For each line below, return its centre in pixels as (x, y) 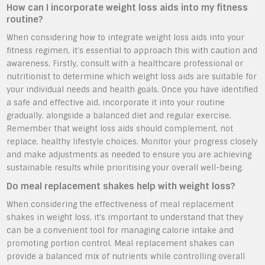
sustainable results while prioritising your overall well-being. (125, 168)
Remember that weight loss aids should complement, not (120, 129)
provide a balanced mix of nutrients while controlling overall (126, 256)
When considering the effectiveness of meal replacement (120, 204)
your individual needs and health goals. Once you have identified (132, 90)
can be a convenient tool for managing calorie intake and (120, 230)
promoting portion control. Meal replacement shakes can (121, 243)
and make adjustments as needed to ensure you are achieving (129, 155)
